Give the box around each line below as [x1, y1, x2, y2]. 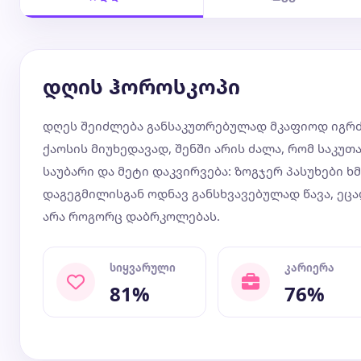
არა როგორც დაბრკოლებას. [43, 208, 220, 224]
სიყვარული [110, 260, 176, 275]
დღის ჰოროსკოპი [43, 73, 240, 100]
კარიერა [284, 260, 334, 275]
